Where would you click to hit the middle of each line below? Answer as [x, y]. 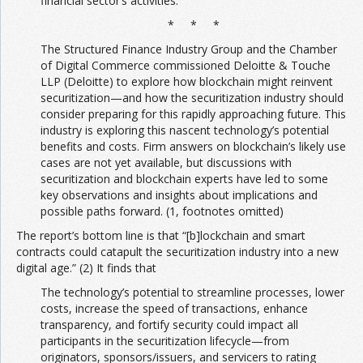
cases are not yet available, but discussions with [166, 163]
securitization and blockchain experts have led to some [184, 179]
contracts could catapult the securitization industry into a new [177, 252]
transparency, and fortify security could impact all [169, 325]
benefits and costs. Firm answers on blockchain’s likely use [193, 147]
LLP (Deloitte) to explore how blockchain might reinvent [187, 82]
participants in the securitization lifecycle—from [165, 341]
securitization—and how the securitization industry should [192, 98]
